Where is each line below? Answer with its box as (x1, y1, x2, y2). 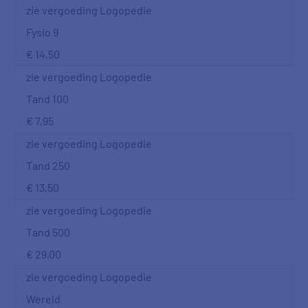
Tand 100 (26, 92, 69, 105)
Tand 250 (26, 159, 70, 172)
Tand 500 (26, 225, 70, 239)
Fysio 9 (26, 25, 58, 38)
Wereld (26, 292, 60, 305)
